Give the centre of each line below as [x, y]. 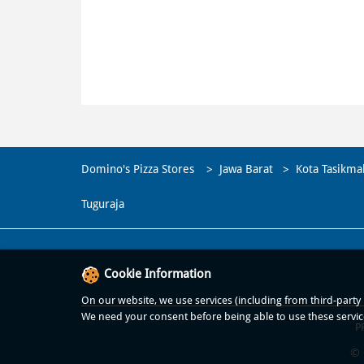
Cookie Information [157, 274]
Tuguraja [102, 204]
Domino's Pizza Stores [139, 169]
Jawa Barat [246, 169]
